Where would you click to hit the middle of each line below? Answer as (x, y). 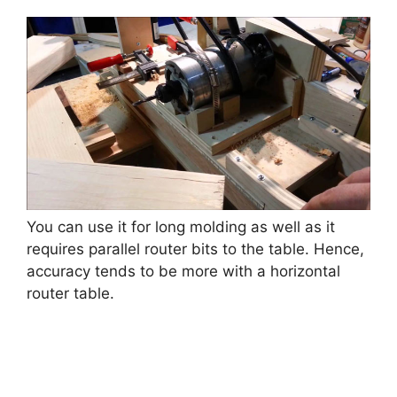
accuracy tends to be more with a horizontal (183, 272)
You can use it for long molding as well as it (181, 227)
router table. (70, 294)
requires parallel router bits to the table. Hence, (195, 249)
